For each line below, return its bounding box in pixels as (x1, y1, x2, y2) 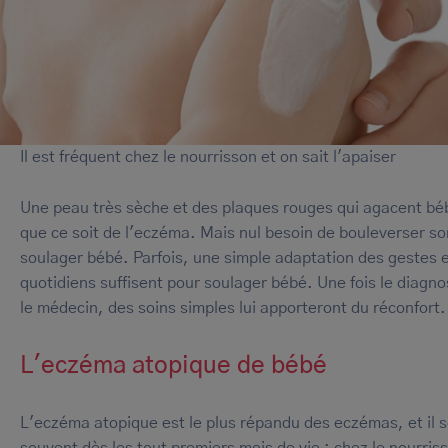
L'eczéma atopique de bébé (20, 353, 327, 378)
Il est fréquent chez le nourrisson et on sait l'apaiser (20, 149, 396, 166)
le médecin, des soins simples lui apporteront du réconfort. (20, 299, 446, 316)
